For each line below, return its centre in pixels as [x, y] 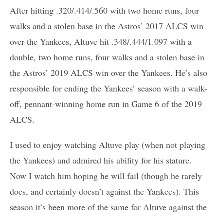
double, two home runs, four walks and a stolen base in [107, 57]
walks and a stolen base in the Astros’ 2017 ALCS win [107, 26]
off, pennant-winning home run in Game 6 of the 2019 [106, 103]
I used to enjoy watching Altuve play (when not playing [108, 144]
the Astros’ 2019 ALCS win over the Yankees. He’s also [109, 72]
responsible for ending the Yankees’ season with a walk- [109, 88]
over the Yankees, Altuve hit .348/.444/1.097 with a [101, 41]
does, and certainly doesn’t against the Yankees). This [104, 191]
